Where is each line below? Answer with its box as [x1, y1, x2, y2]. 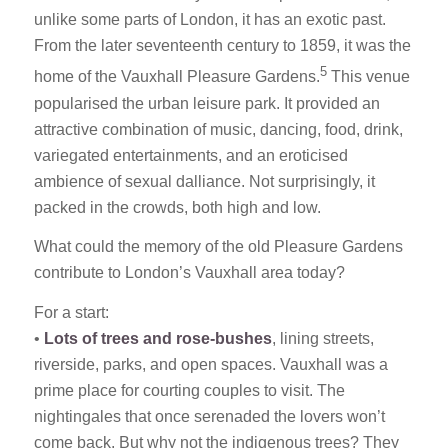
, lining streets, [271, 329, 374, 347]
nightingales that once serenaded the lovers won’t [33, 407, 385, 425]
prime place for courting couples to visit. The [33, 381, 345, 399]
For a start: [33, 303, 109, 321]
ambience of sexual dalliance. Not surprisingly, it [33, 172, 375, 190]
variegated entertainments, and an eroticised [33, 146, 348, 164]
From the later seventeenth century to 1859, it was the [33, 37, 411, 55]
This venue [326, 68, 410, 86]
